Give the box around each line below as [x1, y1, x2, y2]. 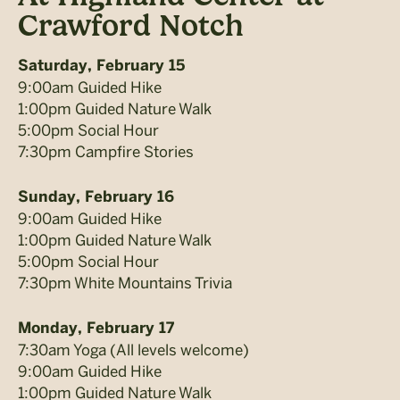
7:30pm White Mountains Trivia [18, 273, 232, 292]
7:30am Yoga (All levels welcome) [18, 340, 249, 359]
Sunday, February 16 [18, 189, 174, 204]
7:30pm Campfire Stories [18, 142, 194, 161]
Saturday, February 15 [18, 58, 185, 73]
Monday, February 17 [18, 321, 174, 336]
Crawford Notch [18, 6, 244, 44]
